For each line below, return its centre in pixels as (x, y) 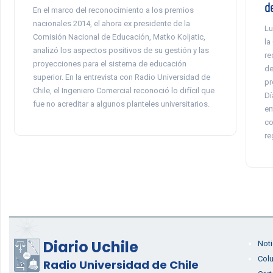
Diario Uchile (90, 247)
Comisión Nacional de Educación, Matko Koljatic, (119, 37)
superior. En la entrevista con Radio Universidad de (121, 77)
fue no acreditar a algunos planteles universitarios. (121, 104)
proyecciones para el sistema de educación (109, 64)
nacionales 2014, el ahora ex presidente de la (111, 23)
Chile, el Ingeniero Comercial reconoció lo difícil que (123, 90)
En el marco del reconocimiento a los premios (113, 10)
